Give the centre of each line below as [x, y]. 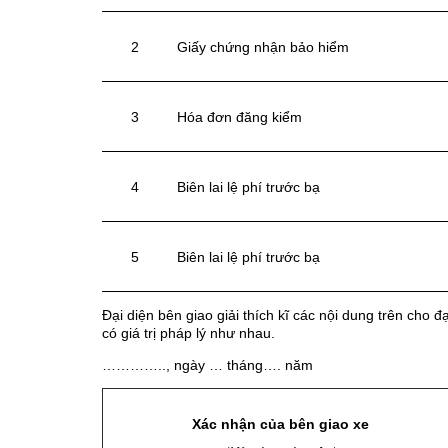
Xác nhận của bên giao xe [280, 424]
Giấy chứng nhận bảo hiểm [263, 47]
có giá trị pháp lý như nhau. [188, 333]
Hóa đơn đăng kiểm [239, 117]
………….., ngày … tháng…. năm [207, 365]
